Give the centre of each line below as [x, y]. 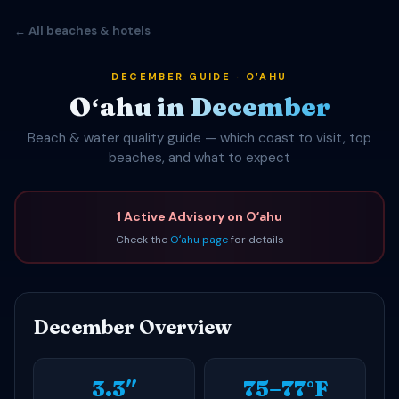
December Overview [132, 327]
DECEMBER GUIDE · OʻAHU [199, 77]
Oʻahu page [199, 239]
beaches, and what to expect [199, 158]
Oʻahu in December [199, 106]
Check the [142, 239]
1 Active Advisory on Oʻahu [199, 216]
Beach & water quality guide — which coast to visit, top [199, 138]
